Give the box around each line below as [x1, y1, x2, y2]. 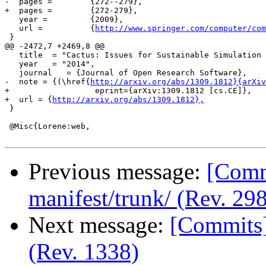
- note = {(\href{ [5, 77, 90, 87]
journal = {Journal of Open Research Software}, [5, 68, 247, 78]
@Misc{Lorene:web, [5, 122, 90, 131]
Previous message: [28, 159, 207, 185]
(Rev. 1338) [28, 239, 139, 265]
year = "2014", [5, 59, 95, 69]
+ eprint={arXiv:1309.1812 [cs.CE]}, [5, 86, 252, 96]
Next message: [28, 212, 170, 238]
